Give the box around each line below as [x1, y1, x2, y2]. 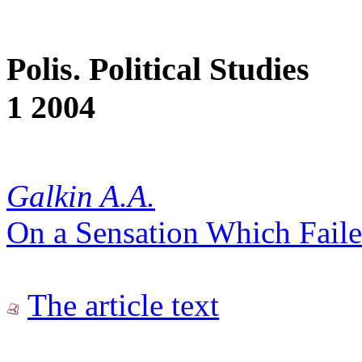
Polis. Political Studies [6, 50, 309, 87]
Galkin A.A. [6, 178, 155, 213]
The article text [27, 287, 219, 322]
